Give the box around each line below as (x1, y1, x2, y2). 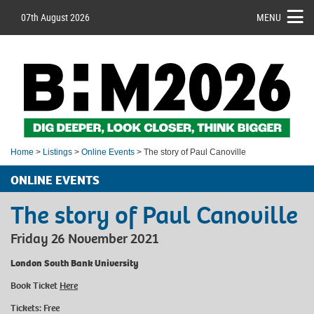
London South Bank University (11, 256, 139, 270)
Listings (43, 146, 72, 157)
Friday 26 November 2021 (11, 229, 158, 247)
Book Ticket (11, 278, 60, 292)
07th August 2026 (21, 11, 90, 24)
